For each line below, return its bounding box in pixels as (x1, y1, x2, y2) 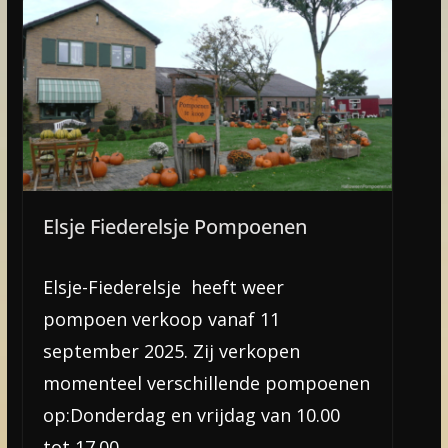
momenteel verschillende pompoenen (42, 370, 370, 395)
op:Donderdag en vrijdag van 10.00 (42, 402, 340, 427)
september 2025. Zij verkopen (42, 338, 300, 363)
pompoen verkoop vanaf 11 (42, 306, 280, 331)
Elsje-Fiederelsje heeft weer (42, 274, 284, 299)
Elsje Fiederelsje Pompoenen (42, 212, 307, 240)
